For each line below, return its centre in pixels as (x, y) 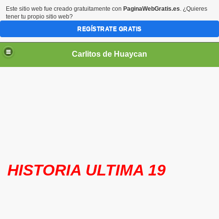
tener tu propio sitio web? (39, 17)
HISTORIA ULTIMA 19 (87, 170)
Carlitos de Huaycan (109, 54)
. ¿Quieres (194, 9)
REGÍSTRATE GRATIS (109, 29)
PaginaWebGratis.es (152, 9)
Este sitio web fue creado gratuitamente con (65, 9)
